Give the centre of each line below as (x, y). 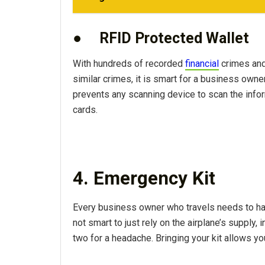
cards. (85, 109)
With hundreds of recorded (129, 63)
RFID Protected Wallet (174, 38)
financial (202, 63)
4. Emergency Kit (144, 178)
